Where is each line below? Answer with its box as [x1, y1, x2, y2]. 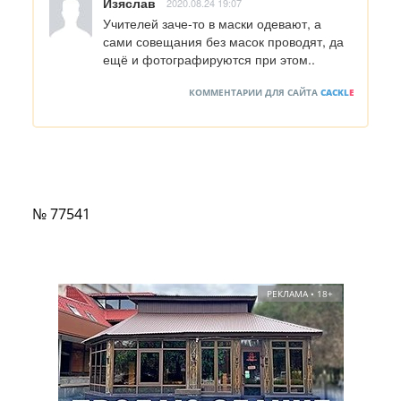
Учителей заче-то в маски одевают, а [103, 13, 321, 32]
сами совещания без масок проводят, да [103, 31, 344, 50]
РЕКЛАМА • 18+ [266, 286, 333, 300]
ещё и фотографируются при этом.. [103, 49, 315, 68]
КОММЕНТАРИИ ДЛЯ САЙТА [189, 85, 320, 98]
